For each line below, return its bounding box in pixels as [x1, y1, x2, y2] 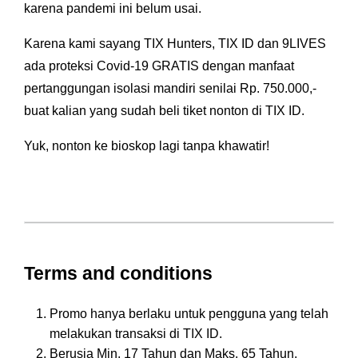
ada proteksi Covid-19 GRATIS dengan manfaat [24, 59, 294, 74]
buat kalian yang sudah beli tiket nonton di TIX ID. [24, 104, 304, 118]
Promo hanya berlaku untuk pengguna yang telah [50, 307, 328, 321]
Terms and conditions [24, 263, 213, 284]
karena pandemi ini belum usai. [24, 2, 201, 16]
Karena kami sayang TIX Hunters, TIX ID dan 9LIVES [24, 37, 326, 51]
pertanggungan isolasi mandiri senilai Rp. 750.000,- [24, 82, 316, 96]
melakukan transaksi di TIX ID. [50, 327, 222, 341]
